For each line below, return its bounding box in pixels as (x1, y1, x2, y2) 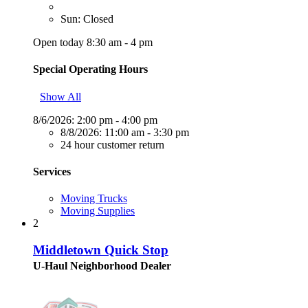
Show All (40, 90, 81, 102)
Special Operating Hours (33, 63, 148, 76)
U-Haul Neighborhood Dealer (33, 259, 171, 272)
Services (33, 165, 71, 177)
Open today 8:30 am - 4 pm (33, 36, 153, 49)
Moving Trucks (60, 192, 127, 205)
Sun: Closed (60, 13, 113, 25)
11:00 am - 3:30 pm (104, 126, 189, 138)
